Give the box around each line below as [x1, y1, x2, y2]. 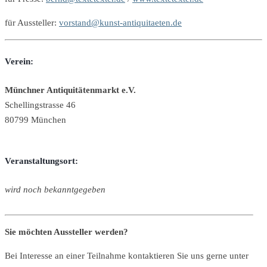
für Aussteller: [5, 18, 59, 28]
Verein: [5, 57, 33, 67]
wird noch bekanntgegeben [5, 185, 105, 195]
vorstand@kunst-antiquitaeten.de [59, 18, 182, 28]
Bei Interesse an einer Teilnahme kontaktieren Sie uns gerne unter [5, 250, 249, 260]
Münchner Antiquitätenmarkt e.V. [5, 85, 136, 95]
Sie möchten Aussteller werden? [5, 226, 128, 237]
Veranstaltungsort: [5, 156, 78, 166]
